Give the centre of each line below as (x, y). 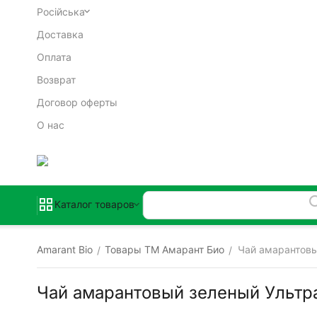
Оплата (54, 57)
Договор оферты (77, 102)
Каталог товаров (94, 204)
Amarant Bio (65, 249)
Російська (61, 11)
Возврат (56, 79)
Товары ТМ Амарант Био (165, 249)
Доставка (60, 34)
